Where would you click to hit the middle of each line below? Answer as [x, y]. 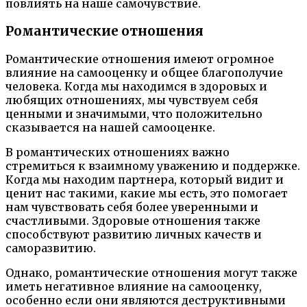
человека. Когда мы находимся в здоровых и [136, 86]
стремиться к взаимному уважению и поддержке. [153, 165]
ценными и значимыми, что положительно [134, 113]
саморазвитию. [51, 248]
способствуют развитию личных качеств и [134, 234]
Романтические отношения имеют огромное [140, 59]
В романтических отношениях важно [118, 152]
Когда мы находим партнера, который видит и [145, 179]
